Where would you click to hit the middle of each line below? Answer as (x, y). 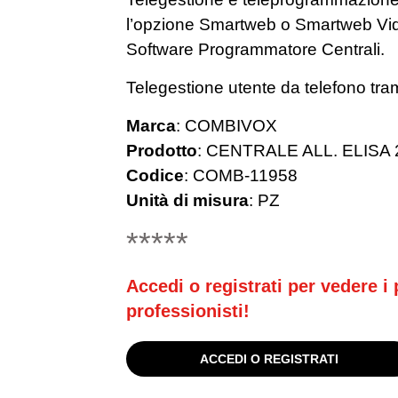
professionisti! (187, 311)
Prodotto (161, 151)
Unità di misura (187, 200)
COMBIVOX (231, 126)
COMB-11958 (245, 175)
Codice (155, 175)
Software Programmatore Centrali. (255, 49)
